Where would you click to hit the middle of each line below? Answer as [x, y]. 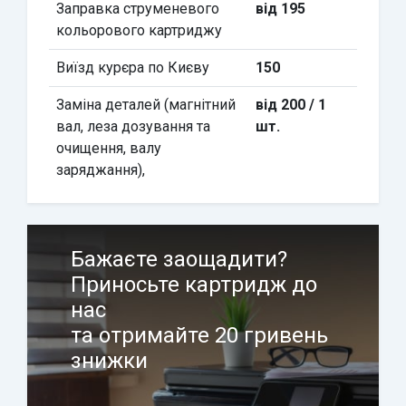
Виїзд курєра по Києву [133, 68]
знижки [109, 361]
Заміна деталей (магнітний [146, 105]
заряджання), [101, 170]
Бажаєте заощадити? [179, 259]
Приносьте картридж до [194, 285]
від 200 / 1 [291, 105]
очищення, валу [109, 148]
